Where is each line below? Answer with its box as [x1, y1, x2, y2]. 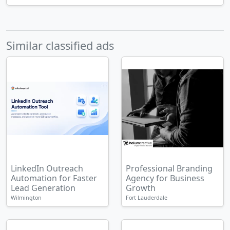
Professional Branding [126, 163, 213, 174]
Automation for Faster [11, 172, 97, 184]
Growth [126, 182, 156, 194]
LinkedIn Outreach [11, 163, 83, 174]
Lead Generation [11, 182, 75, 194]
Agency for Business [126, 172, 204, 184]
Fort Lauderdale [126, 194, 167, 201]
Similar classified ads [6, 38, 114, 53]
